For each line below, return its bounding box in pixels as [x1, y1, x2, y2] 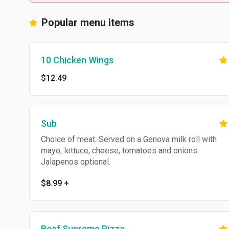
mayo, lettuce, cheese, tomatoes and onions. [41, 146, 199, 155]
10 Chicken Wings [41, 55, 113, 65]
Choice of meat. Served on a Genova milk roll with [41, 134, 217, 144]
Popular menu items [39, 16, 134, 29]
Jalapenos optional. [41, 157, 110, 167]
